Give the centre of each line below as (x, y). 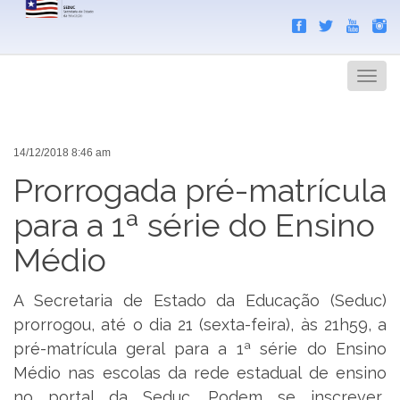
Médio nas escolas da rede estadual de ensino (200, 373)
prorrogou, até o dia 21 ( (109, 325)
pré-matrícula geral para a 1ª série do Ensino (200, 349)
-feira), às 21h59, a (316, 325)
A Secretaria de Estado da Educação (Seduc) (200, 301)
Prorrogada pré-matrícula (200, 190)
